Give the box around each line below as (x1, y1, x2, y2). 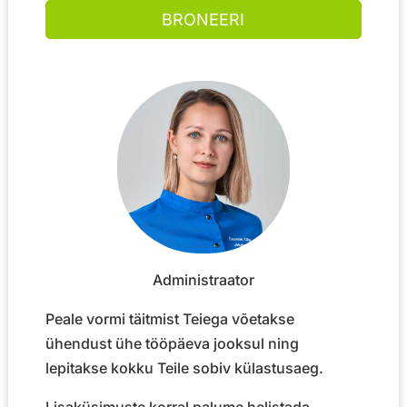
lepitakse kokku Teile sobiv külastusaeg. (45, 358, 323, 377)
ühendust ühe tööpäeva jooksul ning (45, 333, 299, 352)
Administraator (152, 270, 254, 289)
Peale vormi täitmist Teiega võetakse (45, 309, 294, 328)
